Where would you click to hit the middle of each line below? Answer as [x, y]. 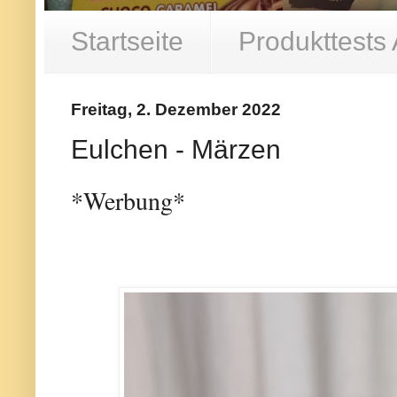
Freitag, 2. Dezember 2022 [176, 109]
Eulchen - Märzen [176, 149]
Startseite [127, 41]
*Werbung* [128, 201]
